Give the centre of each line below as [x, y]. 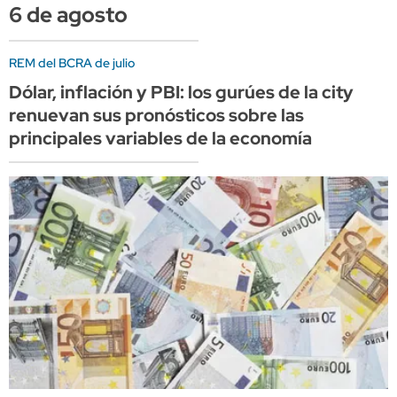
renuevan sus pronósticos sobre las [156, 116]
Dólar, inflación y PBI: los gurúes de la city [181, 93]
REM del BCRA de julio [72, 63]
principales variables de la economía [160, 139]
